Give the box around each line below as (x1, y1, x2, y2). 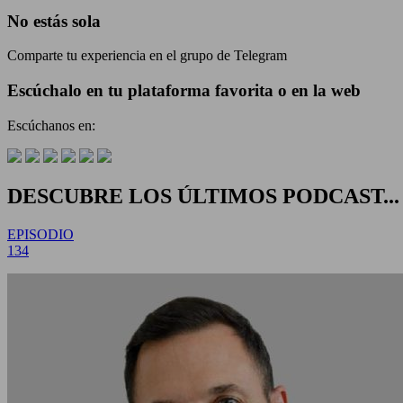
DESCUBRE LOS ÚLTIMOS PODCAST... (7, 184, 399, 208)
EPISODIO (7, 226, 74, 242)
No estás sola (7, 11, 101, 31)
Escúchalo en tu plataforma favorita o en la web (7, 81, 361, 101)
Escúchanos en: (7, 117, 95, 133)
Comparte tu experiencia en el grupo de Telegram (7, 48, 287, 64)
